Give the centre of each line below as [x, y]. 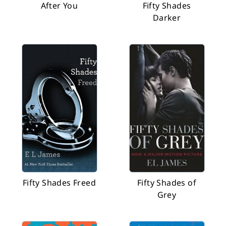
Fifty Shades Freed [59, 183]
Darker [167, 18]
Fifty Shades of [166, 183]
